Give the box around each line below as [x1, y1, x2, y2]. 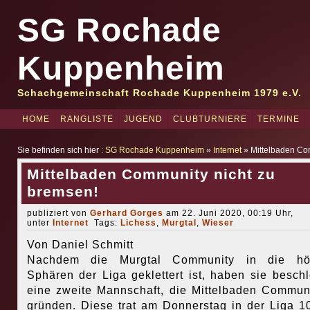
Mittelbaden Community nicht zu [26, 166, 275, 183]
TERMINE [257, 114, 300, 124]
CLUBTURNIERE [172, 114, 247, 124]
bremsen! [26, 183, 99, 200]
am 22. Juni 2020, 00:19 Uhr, [163, 208, 293, 218]
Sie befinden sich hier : [17, 145, 105, 155]
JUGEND [123, 114, 163, 124]
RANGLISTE [60, 114, 113, 124]
